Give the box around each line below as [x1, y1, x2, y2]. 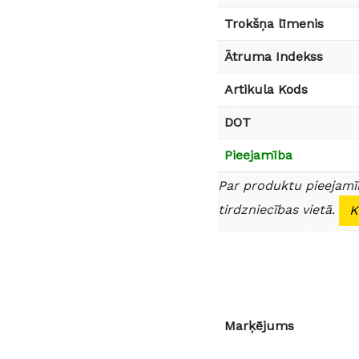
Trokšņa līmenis [224, 15, 324, 31]
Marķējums [224, 317, 294, 333]
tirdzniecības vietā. [218, 201, 339, 217]
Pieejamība [224, 147, 292, 163]
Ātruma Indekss [224, 48, 323, 64]
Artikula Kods [224, 81, 308, 97]
